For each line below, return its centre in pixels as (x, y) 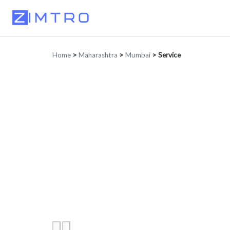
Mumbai (138, 55)
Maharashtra (98, 55)
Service (169, 55)
